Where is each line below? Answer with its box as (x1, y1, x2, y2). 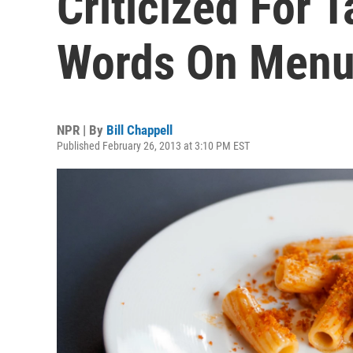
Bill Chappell (106, 122, 173, 138)
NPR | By (57, 122, 106, 138)
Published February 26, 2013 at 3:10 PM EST (57, 139, 250, 152)
